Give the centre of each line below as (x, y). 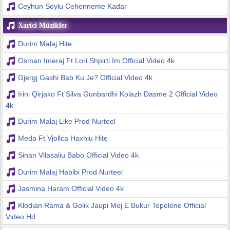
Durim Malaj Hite (45, 44)
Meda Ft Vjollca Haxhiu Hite (63, 138)
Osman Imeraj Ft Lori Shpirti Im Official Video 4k (96, 60)
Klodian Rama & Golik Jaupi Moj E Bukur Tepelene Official (112, 206)
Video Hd (20, 217)
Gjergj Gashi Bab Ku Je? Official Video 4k (85, 77)
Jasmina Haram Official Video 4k (71, 189)
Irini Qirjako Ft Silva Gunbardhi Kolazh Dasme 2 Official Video (118, 94)
